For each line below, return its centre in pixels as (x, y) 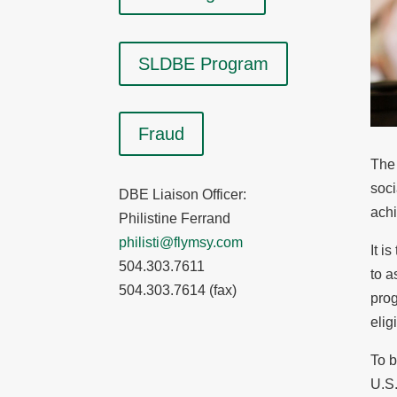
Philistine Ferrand (175, 218)
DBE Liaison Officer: (183, 195)
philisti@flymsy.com (181, 242)
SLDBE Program (204, 63)
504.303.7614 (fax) (178, 290)
